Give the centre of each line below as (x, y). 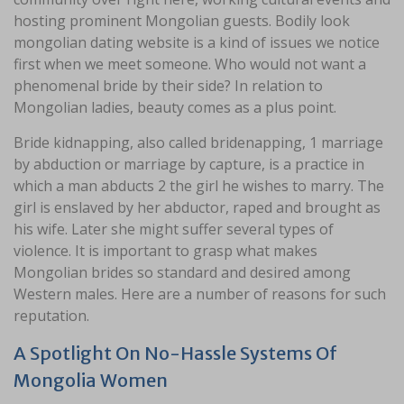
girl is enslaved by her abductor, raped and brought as (197, 207)
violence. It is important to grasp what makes (165, 251)
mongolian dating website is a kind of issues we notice (197, 42)
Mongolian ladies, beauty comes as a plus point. (175, 107)
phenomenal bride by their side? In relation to (168, 86)
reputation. (51, 316)
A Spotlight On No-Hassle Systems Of (175, 353)
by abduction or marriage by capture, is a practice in (189, 164)
